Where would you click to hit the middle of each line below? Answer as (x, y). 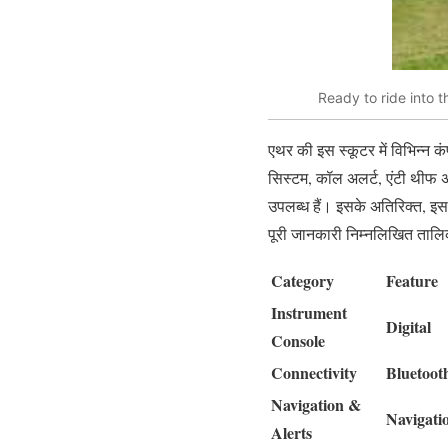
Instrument (309, 312)
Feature (412, 280)
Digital (408, 326)
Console (298, 340)
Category (302, 280)
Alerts (291, 432)
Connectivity (314, 372)
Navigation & (316, 404)
